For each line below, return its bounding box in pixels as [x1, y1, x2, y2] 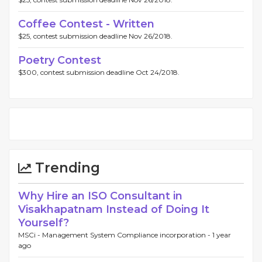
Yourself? [18, 216, 69, 229]
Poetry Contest [18, 54, 101, 67]
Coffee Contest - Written [18, 18, 154, 30]
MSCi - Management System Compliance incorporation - [18, 230, 212, 239]
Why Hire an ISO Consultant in [18, 189, 182, 202]
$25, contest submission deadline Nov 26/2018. [18, 32, 173, 40]
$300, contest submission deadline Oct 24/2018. [18, 68, 180, 77]
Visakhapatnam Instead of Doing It [18, 203, 209, 216]
